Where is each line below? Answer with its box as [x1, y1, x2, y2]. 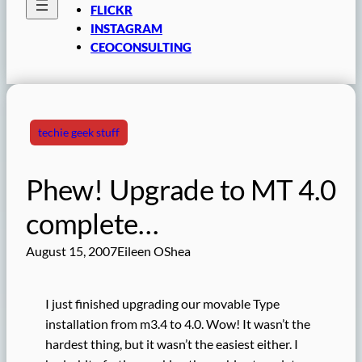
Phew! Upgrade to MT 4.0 [26, 172, 336, 208]
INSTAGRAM [90, 20, 162, 36]
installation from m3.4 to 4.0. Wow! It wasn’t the [45, 316, 310, 332]
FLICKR [90, 2, 133, 17]
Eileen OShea [117, 243, 191, 259]
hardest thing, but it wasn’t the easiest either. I [45, 336, 298, 352]
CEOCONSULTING [90, 39, 192, 54]
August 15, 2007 [26, 243, 117, 259]
